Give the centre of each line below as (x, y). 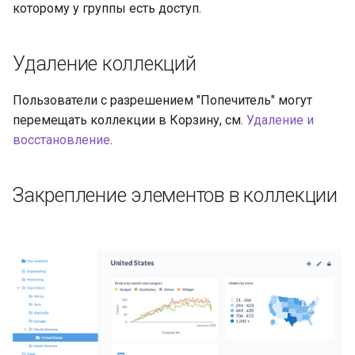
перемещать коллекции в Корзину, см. (130, 120)
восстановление (61, 139)
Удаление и (280, 120)
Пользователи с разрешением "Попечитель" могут (162, 100)
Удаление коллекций (105, 63)
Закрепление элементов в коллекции (175, 195)
